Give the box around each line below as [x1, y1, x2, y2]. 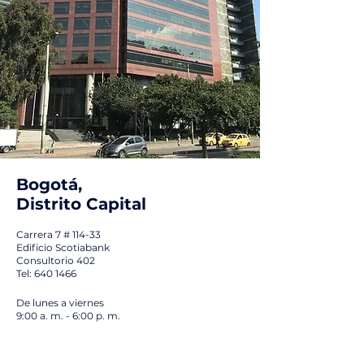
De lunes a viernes [16, 297, 104, 309]
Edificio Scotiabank [16, 241, 110, 253]
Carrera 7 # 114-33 [16, 228, 101, 240]
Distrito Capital [16, 194, 146, 214]
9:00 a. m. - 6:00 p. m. [16, 310, 120, 322]
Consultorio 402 [16, 254, 95, 266]
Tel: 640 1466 [16, 267, 76, 279]
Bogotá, [16, 175, 82, 194]
